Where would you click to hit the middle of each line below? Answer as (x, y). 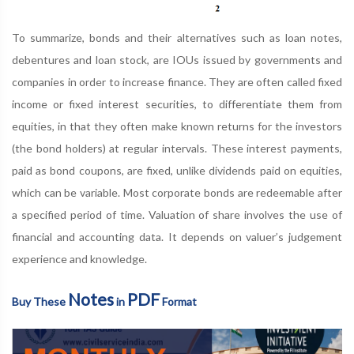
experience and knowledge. (79, 259)
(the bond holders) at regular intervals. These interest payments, (177, 149)
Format (178, 302)
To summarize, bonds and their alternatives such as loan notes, (177, 38)
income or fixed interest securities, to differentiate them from (177, 104)
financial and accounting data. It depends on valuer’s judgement (177, 237)
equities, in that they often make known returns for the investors (177, 126)
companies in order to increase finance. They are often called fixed (177, 82)
